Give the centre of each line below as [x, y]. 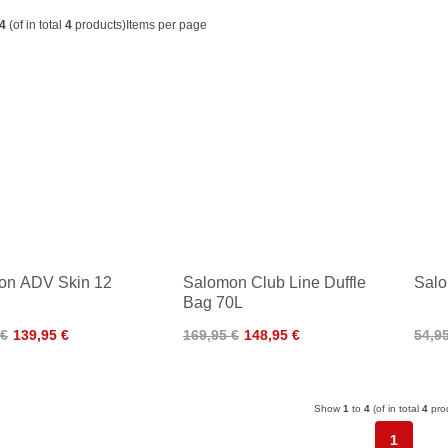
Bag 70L [213, 302]
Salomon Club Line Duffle [274, 282]
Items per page [166, 25]
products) [99, 25]
